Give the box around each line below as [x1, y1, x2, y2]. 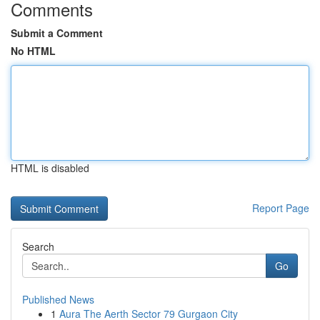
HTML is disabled [11, 161, 89, 175]
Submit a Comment [11, 26, 103, 40]
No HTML [11, 44, 56, 58]
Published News [22, 292, 94, 306]
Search [22, 239, 54, 254]
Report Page [252, 201, 309, 215]
